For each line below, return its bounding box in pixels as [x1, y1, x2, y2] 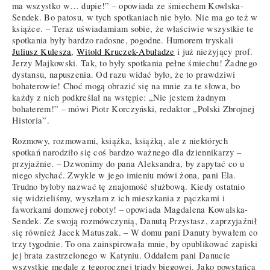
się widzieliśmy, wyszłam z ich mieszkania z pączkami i [12, 192, 225, 204]
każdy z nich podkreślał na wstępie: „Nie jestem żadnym [12, 92, 225, 104]
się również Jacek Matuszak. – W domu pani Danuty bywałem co [12, 226, 258, 238]
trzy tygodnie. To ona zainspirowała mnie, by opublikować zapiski [12, 237, 258, 250]
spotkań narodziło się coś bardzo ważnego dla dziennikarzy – [12, 146, 242, 158]
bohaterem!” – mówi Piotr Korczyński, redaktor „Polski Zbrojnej [12, 103, 255, 115]
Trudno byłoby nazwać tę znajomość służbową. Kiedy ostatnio [12, 180, 245, 192]
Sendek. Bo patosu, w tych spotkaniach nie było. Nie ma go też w [12, 11, 258, 24]
